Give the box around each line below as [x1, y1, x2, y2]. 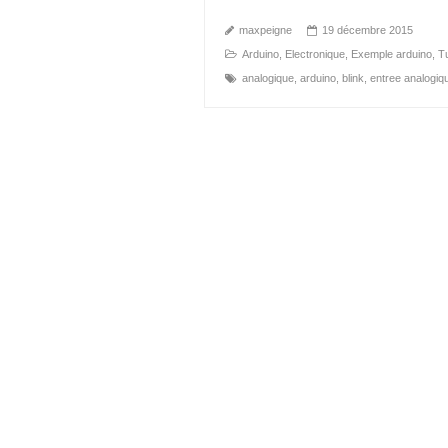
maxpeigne [239, 23, 292, 36]
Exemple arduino [351, 47, 432, 60]
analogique [242, 71, 294, 84]
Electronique [285, 47, 345, 60]
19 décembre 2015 [322, 23, 413, 36]
